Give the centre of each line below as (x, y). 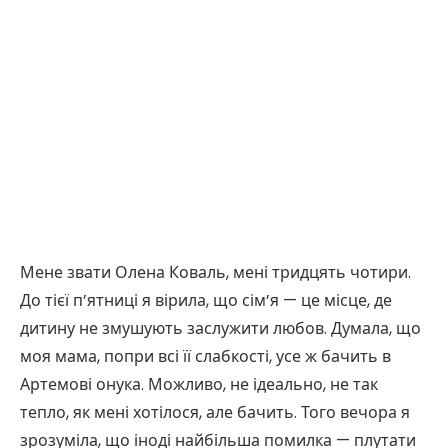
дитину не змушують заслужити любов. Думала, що (220, 329)
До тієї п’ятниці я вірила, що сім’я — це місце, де (206, 301)
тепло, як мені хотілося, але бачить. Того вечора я (215, 413)
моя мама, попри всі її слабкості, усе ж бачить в (205, 357)
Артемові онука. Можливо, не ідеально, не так (199, 385)
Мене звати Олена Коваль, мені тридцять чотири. (215, 273)
